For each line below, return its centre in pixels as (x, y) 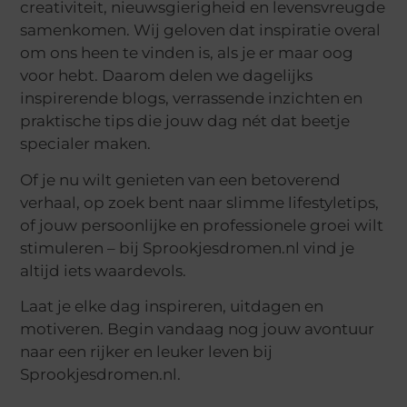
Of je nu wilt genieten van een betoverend (181, 179)
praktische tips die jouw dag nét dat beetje (185, 121)
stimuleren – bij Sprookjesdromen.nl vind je (188, 248)
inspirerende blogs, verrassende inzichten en (192, 99)
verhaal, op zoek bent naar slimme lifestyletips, (200, 202)
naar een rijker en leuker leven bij (147, 351)
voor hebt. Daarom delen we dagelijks (167, 76)
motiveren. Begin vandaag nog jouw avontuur (198, 328)
